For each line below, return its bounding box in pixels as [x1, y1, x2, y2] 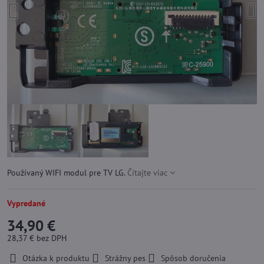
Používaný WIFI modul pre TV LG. [7, 167, 127, 178]
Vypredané [7, 198, 45, 209]
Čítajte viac [127, 167, 167, 178]
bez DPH [37, 233, 67, 243]
